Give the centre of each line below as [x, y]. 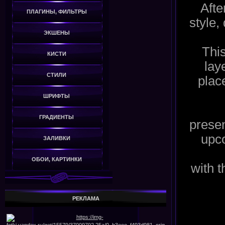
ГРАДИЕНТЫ [57, 117]
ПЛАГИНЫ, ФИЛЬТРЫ [57, 12]
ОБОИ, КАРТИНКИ [57, 159]
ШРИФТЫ [57, 96]
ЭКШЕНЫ [57, 33]
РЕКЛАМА [86, 199]
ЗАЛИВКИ [57, 138]
